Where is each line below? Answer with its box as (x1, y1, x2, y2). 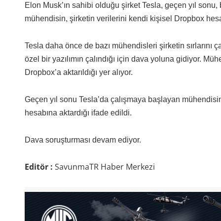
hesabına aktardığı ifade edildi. (24, 109, 132, 117)
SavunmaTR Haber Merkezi (54, 161, 155, 173)
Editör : (24, 161, 55, 173)
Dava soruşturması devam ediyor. (24, 136, 141, 145)
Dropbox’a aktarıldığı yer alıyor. (24, 68, 133, 77)
